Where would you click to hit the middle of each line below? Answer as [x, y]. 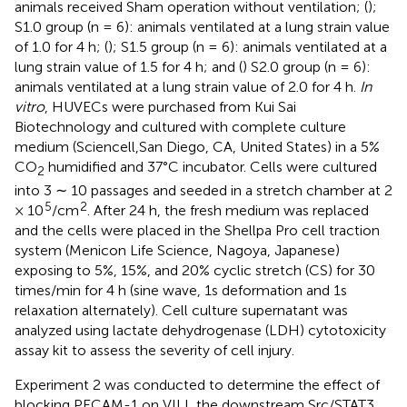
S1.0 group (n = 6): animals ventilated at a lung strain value [202, 26]
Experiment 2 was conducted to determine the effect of [197, 384]
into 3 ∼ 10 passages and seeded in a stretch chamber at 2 [203, 190]
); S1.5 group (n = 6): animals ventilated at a [248, 46]
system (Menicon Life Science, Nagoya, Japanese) [177, 250]
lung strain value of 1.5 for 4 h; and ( [129, 66]
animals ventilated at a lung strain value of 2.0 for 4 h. [187, 86]
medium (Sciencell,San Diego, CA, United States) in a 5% [197, 146]
